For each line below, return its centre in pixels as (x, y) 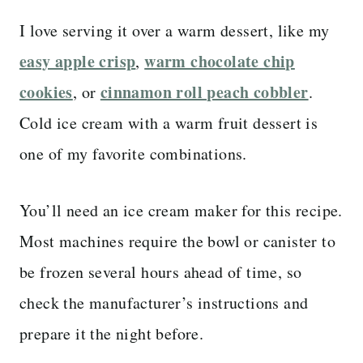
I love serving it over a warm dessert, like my (175, 30)
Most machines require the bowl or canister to (177, 241)
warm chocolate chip (220, 61)
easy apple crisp (78, 61)
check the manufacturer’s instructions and (164, 302)
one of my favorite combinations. (133, 153)
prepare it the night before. (112, 333)
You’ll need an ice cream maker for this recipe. (181, 210)
